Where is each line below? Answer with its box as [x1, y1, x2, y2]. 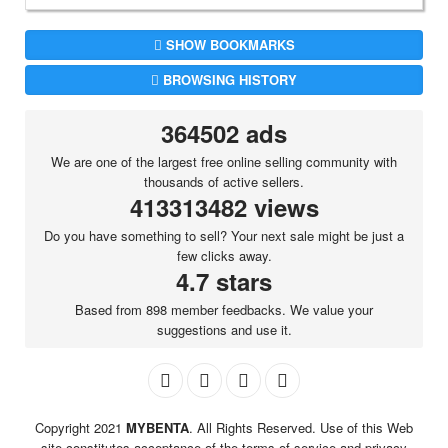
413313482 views [129, 190, 319, 225]
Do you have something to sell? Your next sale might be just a [44, 226, 404, 246]
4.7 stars [176, 264, 272, 299]
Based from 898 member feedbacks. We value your [75, 300, 373, 320]
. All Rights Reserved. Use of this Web [189, 418, 413, 438]
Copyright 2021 [35, 418, 126, 438]
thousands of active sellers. [144, 172, 304, 192]
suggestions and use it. [156, 320, 292, 340]
